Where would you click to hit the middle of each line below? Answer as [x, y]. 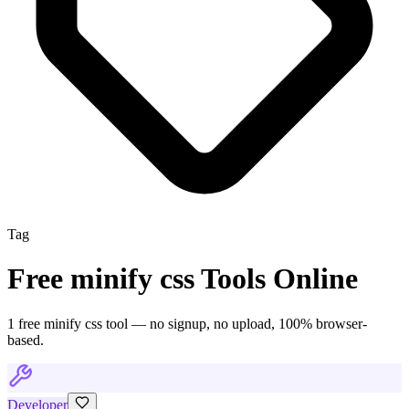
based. [26, 340]
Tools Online [276, 279]
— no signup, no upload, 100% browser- [247, 323]
